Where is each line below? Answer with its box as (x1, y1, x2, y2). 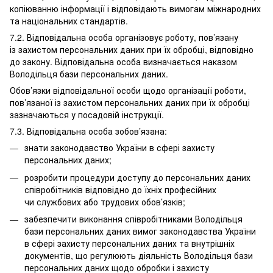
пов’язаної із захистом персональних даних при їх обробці (10, 96, 250, 109)
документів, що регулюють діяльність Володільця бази (24, 249, 253, 262)
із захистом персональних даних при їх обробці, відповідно (10, 43, 253, 56)
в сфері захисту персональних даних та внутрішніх (24, 237, 235, 250)
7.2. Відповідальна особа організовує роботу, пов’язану (10, 31, 238, 44)
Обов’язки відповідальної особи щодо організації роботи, (10, 84, 246, 97)
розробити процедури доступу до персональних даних (24, 171, 250, 183)
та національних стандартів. (10, 15, 128, 27)
